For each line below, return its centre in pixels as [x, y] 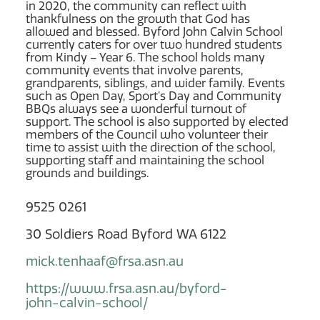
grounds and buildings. [87, 173]
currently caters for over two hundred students [154, 44]
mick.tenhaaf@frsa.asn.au [105, 261]
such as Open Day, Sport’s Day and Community [154, 96]
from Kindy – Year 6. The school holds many [145, 57]
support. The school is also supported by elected [157, 121]
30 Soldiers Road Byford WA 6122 [126, 234]
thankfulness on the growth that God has [138, 19]
